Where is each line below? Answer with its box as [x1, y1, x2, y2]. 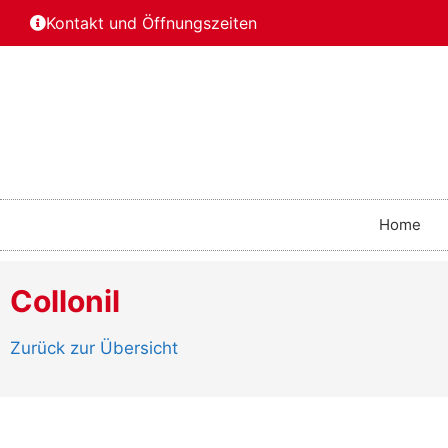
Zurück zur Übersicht [10, 338, 178, 359]
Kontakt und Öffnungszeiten [46, 13, 257, 33]
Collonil [10, 283, 120, 320]
